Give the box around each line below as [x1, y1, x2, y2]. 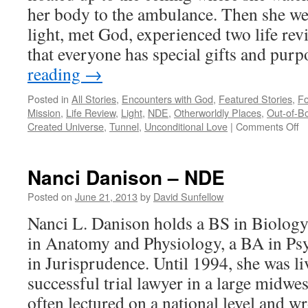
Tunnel [109, 119, 139, 133]
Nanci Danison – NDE [27, 163, 225, 191]
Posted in [27, 91, 69, 106]
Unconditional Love [144, 119, 228, 133]
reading [27, 62, 85, 85]
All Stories [71, 91, 116, 106]
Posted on [27, 189, 72, 203]
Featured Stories [219, 91, 292, 106]
